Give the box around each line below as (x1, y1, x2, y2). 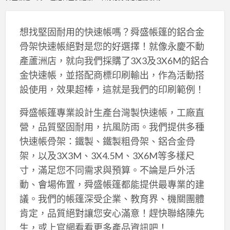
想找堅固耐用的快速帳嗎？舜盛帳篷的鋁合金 (19, 26, 204, 38)
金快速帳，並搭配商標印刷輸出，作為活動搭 (19, 69, 204, 81)
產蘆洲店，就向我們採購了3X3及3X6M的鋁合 (19, 55, 209, 67)
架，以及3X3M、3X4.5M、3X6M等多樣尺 (19, 150, 195, 162)
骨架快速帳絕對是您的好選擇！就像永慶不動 (19, 41, 204, 52)
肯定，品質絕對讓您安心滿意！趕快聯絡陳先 (19, 207, 204, 219)
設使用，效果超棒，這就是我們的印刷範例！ (19, 84, 204, 95)
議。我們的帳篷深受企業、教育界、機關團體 (19, 193, 204, 205)
